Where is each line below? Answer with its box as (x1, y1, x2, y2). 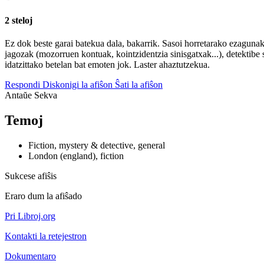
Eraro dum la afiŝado (5, 191, 82, 202)
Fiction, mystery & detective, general (28, 140, 165, 151)
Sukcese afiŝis (5, 171, 57, 181)
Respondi (5, 80, 40, 90)
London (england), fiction (28, 151, 124, 161)
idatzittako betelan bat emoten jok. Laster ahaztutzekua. (5, 60, 210, 70)
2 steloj (5, 15, 32, 26)
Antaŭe (5, 90, 34, 101)
